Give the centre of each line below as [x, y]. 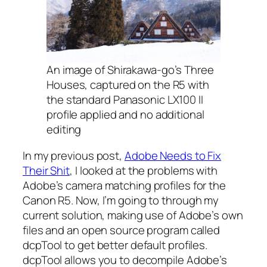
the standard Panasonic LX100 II [125, 100]
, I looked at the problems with [144, 170]
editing [64, 129]
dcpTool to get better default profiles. [115, 245]
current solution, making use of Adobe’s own [133, 215]
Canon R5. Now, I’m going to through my [121, 200]
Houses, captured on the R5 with [128, 85]
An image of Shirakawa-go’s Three [130, 70]
